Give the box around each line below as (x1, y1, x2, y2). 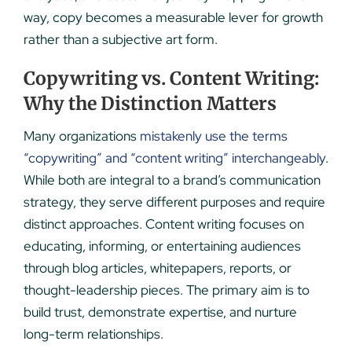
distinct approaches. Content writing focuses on (23, 215, 304, 233)
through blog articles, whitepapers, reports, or (23, 259, 291, 277)
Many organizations (23, 127, 140, 145)
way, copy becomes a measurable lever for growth (23, 8, 323, 26)
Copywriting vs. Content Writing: (23, 66, 319, 90)
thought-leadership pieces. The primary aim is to (23, 281, 310, 299)
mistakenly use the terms (139, 127, 288, 145)
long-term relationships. (23, 325, 163, 343)
